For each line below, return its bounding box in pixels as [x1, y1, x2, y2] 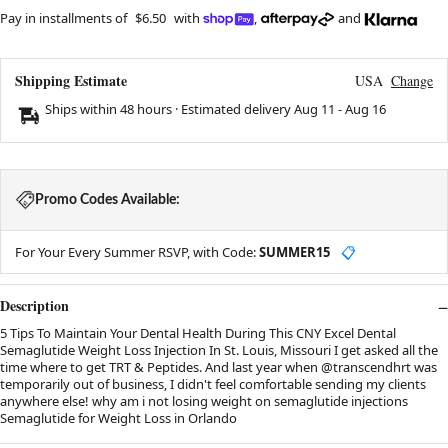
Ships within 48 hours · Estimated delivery [45, 99, 294, 118]
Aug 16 [345, 99, 386, 118]
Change [391, 70, 433, 90]
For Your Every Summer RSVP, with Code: [15, 242, 259, 261]
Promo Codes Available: [35, 192, 180, 207]
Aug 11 [294, 99, 335, 118]
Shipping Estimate [15, 69, 127, 91]
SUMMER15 [259, 242, 330, 261]
